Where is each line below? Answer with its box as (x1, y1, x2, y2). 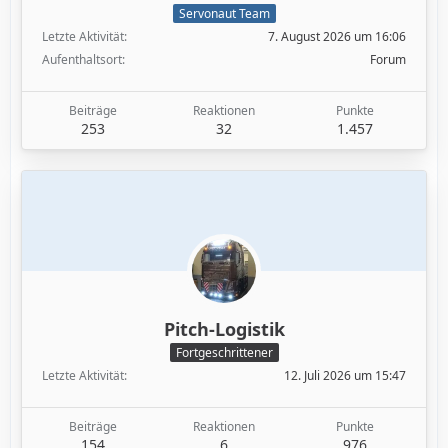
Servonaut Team (178, 5, 270, 23)
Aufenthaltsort (42, 51, 122, 69)
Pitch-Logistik (163, 317, 285, 342)
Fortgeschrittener (175, 343, 273, 361)
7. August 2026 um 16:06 (268, 28, 406, 46)
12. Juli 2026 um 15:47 (284, 366, 406, 384)
